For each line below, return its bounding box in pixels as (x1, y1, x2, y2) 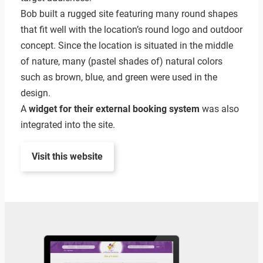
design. (20, 87, 50, 99)
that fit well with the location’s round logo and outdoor (20, 24, 242, 36)
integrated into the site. (20, 119, 115, 131)
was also (199, 103, 239, 115)
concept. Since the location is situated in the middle (20, 40, 233, 52)
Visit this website (31, 151, 103, 163)
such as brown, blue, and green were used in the (20, 72, 217, 83)
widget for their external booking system (28, 103, 200, 115)
